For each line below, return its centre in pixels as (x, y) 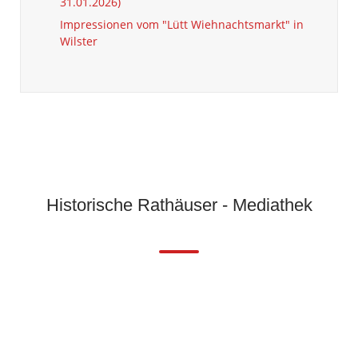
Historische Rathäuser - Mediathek (179, 205)
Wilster (79, 42)
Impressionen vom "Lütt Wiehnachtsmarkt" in (182, 25)
